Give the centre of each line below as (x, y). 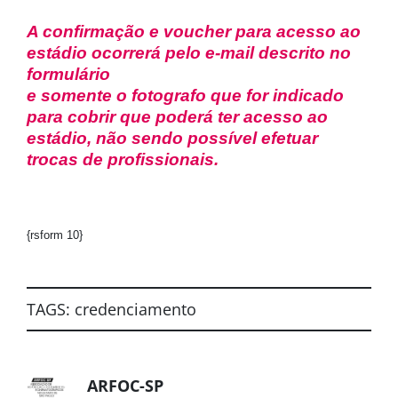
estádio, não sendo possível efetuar (172, 138)
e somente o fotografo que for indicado (185, 95)
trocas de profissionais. (122, 159)
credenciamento (135, 309)
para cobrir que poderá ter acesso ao (177, 116)
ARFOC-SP (126, 385)
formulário (68, 74)
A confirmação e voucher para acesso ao (193, 31)
